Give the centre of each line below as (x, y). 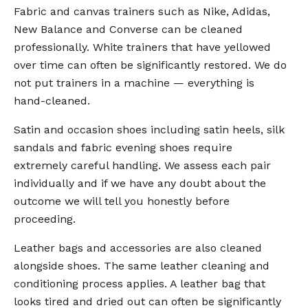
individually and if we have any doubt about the (140, 183)
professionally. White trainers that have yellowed (142, 47)
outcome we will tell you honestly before (122, 201)
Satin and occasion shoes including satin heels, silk (149, 129)
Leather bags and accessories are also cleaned (138, 247)
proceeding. (45, 219)
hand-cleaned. (52, 100)
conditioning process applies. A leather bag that (140, 283)
